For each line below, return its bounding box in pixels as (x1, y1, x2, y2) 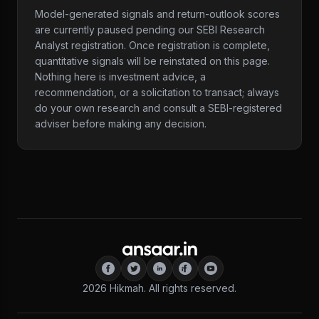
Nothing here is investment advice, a (35, 70, 206, 83)
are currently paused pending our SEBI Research (35, 23, 265, 36)
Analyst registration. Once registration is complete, (35, 39, 270, 51)
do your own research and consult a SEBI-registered (35, 102, 282, 114)
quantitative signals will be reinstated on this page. (35, 55, 270, 67)
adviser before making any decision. (35, 117, 206, 130)
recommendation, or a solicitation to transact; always (35, 86, 279, 98)
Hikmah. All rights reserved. (107, 282, 236, 294)
